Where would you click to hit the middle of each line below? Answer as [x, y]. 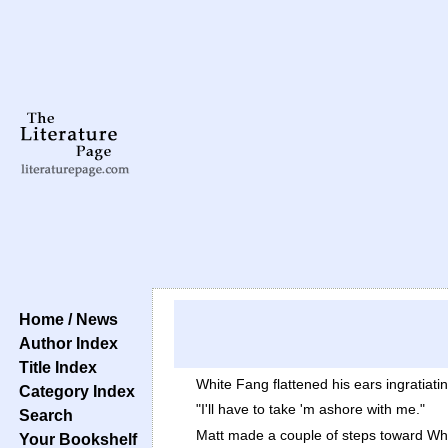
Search [42, 415]
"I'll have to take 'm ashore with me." [310, 409]
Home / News [64, 319]
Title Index [54, 367]
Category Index [73, 391]
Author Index [64, 343]
